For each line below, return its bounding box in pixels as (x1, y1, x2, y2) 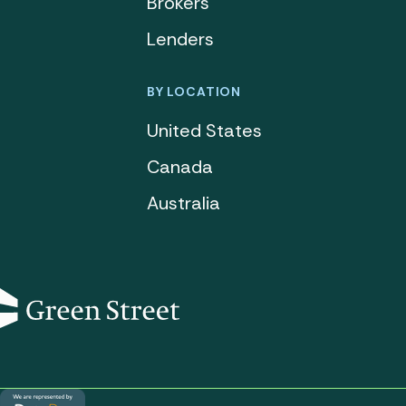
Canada (146, 155, 213, 179)
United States (146, 119, 262, 142)
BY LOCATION (146, 83, 242, 100)
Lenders (146, 27, 214, 51)
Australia (146, 191, 220, 215)
